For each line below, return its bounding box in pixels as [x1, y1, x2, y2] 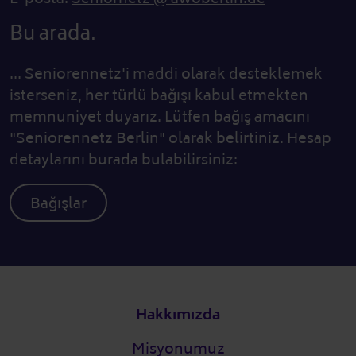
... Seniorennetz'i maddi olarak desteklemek [10, 60, 323, 87]
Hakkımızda [136, 301, 220, 327]
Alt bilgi [9, 294, 64, 320]
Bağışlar [30, 191, 87, 217]
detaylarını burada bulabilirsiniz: [10, 146, 238, 172]
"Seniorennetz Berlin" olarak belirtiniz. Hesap [10, 125, 331, 151]
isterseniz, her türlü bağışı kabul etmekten [10, 82, 308, 108]
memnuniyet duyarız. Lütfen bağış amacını [10, 103, 310, 130]
